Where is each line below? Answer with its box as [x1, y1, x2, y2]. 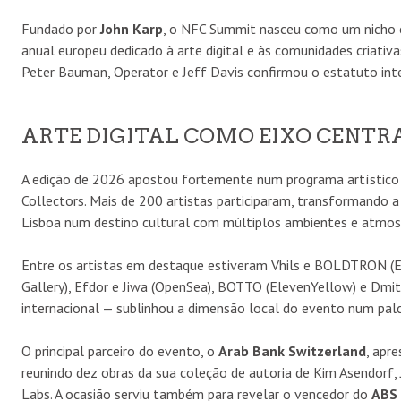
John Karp [100, 19, 163, 38]
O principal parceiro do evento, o [21, 341, 218, 360]
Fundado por [21, 19, 100, 38]
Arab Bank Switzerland [218, 341, 366, 360]
